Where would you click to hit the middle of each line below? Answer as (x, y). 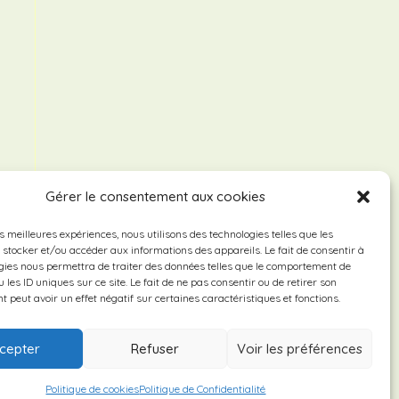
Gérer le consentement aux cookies (156, 196)
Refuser (155, 348)
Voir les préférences (299, 348)
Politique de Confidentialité (203, 389)
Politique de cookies (93, 389)
